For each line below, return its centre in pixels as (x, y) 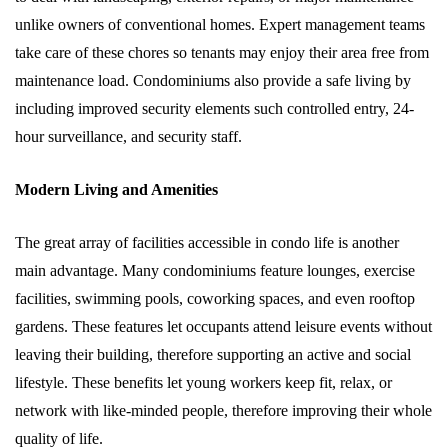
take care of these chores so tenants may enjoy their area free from (222, 52)
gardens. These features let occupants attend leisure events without (223, 326)
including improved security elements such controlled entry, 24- (214, 108)
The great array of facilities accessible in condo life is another (207, 242)
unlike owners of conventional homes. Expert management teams (220, 24)
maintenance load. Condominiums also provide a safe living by (213, 80)
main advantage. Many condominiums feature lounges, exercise (215, 270)
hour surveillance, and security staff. (128, 136)
